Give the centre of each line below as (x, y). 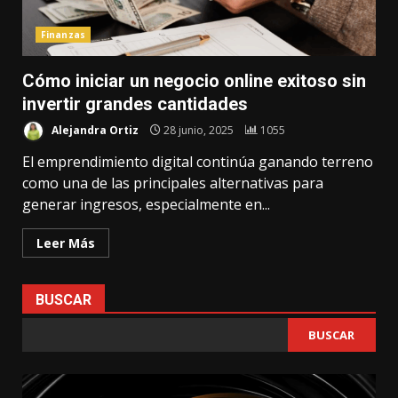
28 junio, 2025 (199, 130)
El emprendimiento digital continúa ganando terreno (198, 162)
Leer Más (66, 243)
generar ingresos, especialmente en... (146, 205)
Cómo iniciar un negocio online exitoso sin (194, 81)
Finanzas (63, 35)
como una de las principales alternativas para (173, 183)
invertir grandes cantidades (135, 104)
